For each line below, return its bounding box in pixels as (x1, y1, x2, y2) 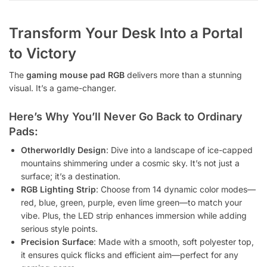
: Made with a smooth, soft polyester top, (94, 236, 254, 247)
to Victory (9, 45, 76, 63)
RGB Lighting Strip (21, 184, 96, 194)
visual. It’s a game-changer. (9, 83, 116, 94)
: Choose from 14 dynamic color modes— (96, 184, 256, 194)
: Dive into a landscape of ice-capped (106, 144, 253, 155)
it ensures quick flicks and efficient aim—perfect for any (21, 249, 238, 260)
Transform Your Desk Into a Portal (9, 24, 243, 42)
